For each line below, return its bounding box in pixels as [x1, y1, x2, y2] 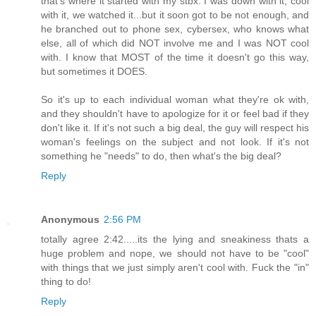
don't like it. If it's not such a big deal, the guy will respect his [41, 122, 309, 134]
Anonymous [41, 214, 99, 226]
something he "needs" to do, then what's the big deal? [41, 150, 281, 162]
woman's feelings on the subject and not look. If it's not [41, 136, 309, 148]
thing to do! [41, 276, 91, 288]
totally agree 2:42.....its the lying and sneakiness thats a [41, 233, 309, 245]
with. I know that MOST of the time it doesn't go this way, [41, 51, 309, 63]
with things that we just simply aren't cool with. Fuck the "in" [41, 262, 309, 274]
